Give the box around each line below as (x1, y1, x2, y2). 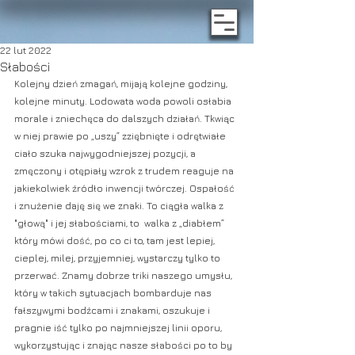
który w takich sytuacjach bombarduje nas (14, 287, 214, 299)
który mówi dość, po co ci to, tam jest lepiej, (14, 235, 217, 246)
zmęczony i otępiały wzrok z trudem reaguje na (14, 165, 236, 177)
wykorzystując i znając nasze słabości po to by (14, 339, 235, 351)
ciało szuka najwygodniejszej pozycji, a (14, 147, 198, 159)
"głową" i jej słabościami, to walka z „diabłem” (14, 217, 227, 229)
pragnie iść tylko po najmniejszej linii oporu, (14, 322, 224, 334)
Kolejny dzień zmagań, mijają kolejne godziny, (14, 78, 230, 90)
